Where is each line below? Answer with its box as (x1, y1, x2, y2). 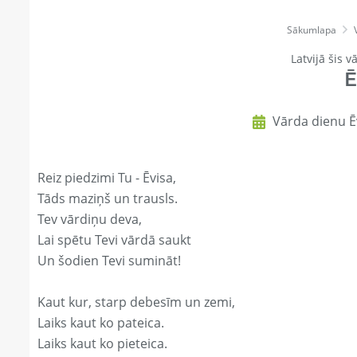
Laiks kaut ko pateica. (37, 314, 164, 332)
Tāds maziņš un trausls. (37, 190, 178, 208)
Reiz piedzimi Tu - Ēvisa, (37, 169, 176, 187)
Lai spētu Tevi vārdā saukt (37, 231, 191, 249)
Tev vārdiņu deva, (37, 210, 142, 229)
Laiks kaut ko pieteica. (37, 335, 167, 353)
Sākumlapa (287, 23, 336, 37)
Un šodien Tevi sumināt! (37, 252, 181, 270)
